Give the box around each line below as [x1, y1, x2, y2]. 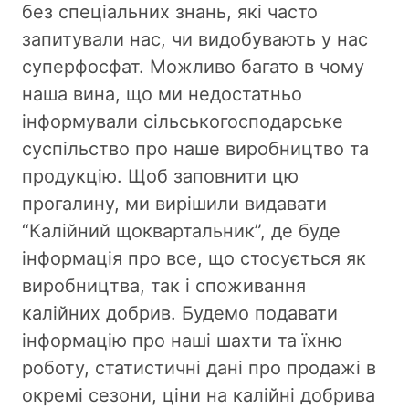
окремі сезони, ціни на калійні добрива [22, 383, 375, 406]
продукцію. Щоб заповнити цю [22, 164, 299, 187]
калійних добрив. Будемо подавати [22, 301, 338, 324]
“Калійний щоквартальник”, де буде [22, 219, 341, 242]
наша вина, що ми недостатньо [22, 82, 302, 105]
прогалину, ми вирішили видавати [22, 192, 327, 215]
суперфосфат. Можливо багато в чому [22, 55, 364, 78]
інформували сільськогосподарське [22, 110, 343, 132]
